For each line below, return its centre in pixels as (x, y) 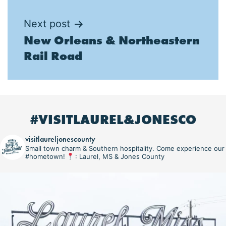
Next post (47, 23)
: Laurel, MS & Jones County (120, 156)
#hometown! (46, 156)
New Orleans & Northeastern (112, 40)
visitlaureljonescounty (60, 139)
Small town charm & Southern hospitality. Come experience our (125, 148)
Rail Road (53, 55)
